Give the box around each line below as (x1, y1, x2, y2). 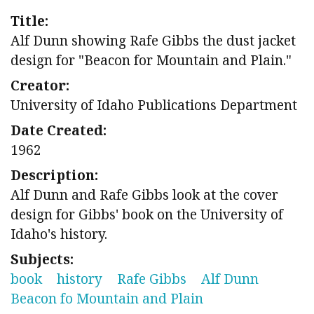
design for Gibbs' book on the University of (11, 205, 283, 224)
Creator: (11, 76, 69, 95)
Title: (11, 11, 48, 31)
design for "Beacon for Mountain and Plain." (11, 50, 292, 70)
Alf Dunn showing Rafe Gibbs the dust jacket (11, 31, 296, 50)
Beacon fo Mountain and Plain (11, 289, 203, 308)
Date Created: (11, 121, 107, 140)
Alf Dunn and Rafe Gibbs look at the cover (11, 185, 278, 205)
